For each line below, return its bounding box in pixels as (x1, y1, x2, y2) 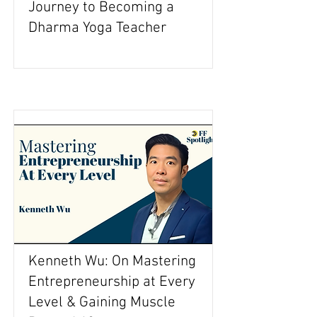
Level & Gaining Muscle (28, 294, 175, 311)
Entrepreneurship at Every (28, 273, 195, 291)
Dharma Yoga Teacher (28, 19, 166, 37)
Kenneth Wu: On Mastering (28, 253, 196, 270)
